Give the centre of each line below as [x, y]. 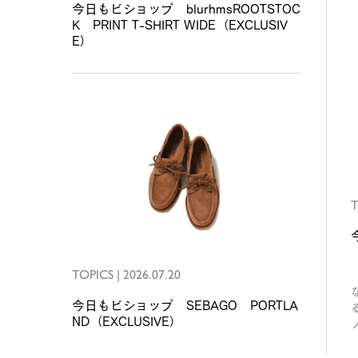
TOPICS [93, 274]
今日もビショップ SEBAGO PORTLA [185, 305]
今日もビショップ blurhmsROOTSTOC [186, 8]
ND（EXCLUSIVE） [127, 321]
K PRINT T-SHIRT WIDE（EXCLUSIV [180, 24]
